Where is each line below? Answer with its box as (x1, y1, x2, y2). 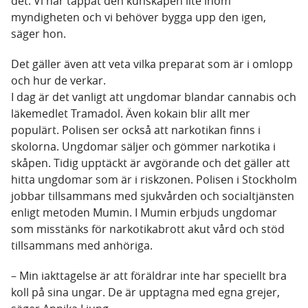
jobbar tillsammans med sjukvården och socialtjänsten (11, 188, 294, 204)
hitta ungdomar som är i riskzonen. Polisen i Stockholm (11, 172, 297, 188)
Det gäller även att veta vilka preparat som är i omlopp (11, 56, 293, 72)
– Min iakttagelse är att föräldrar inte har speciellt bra (11, 268, 287, 284)
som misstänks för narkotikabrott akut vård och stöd (11, 221, 285, 237)
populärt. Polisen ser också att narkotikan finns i (11, 122, 261, 138)
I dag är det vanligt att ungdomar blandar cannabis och (11, 89, 296, 105)
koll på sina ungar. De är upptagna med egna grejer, (11, 285, 280, 300)
